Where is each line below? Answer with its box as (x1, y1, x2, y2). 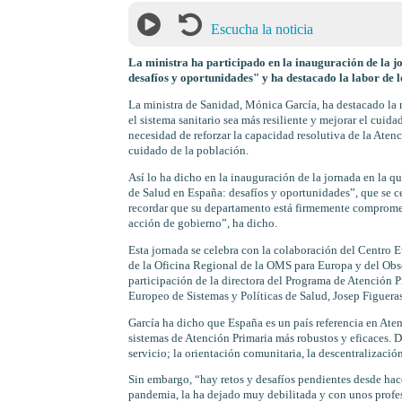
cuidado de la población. (127, 144, 249, 158)
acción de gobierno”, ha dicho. (127, 216, 277, 230)
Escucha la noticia (210, 21, 313, 37)
